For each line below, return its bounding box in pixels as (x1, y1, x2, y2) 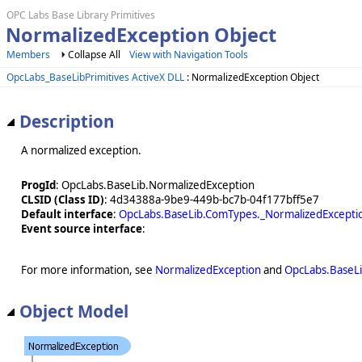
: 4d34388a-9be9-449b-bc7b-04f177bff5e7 (104, 192, 319, 208)
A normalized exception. (21, 142, 141, 158)
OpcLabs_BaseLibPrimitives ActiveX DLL (6, 69, 184, 84)
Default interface (21, 207, 113, 222)
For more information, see (21, 262, 155, 277)
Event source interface (21, 221, 142, 237)
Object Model (19, 299, 128, 322)
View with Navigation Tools (129, 48, 248, 61)
